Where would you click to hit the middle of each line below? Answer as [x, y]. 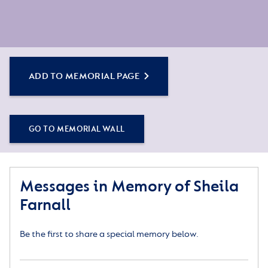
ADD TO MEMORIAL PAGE [84, 77]
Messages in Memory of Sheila [129, 187]
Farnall [45, 205]
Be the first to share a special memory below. [109, 234]
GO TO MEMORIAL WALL [77, 129]
